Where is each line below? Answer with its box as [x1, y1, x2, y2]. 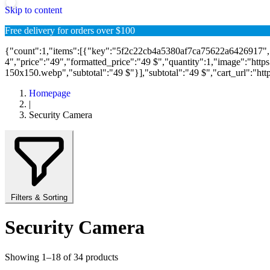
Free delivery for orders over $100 [5, 25, 135, 36]
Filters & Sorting [11, 193, 67, 202]
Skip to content [5, 5, 62, 15]
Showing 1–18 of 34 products [5, 251, 118, 262]
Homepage [29, 88, 71, 98]
